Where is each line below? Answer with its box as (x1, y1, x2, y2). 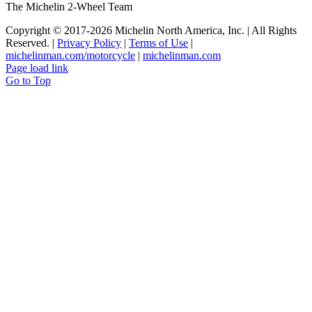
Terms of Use (129, 36, 188, 49)
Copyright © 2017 (6, 24, 86, 36)
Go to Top (6, 74, 51, 86)
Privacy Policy (57, 36, 121, 49)
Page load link (6, 61, 68, 74)
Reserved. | (6, 36, 57, 49)
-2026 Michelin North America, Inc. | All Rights (86, 24, 297, 36)
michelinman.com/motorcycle (6, 49, 135, 61)
